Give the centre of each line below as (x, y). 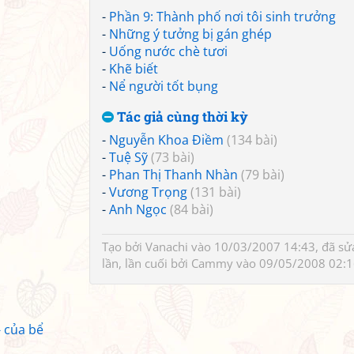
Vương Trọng (148, 192)
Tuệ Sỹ (128, 157)
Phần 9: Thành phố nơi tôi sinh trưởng (222, 17)
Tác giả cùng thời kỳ (181, 117)
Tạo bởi (124, 247)
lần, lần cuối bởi (147, 263)
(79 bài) (263, 175)
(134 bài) (252, 140)
